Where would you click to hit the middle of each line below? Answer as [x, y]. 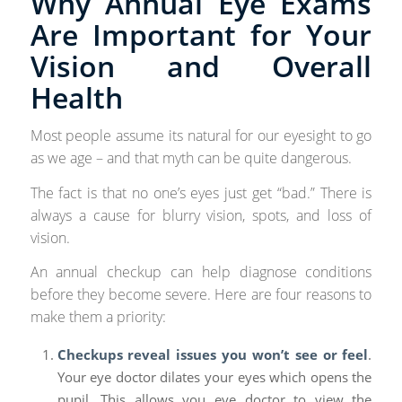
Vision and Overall [201, 66]
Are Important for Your [201, 34]
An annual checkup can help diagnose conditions [201, 272]
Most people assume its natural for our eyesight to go [201, 136]
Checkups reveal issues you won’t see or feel [213, 354]
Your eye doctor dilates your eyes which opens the [214, 376]
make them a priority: [98, 317]
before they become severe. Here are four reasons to [201, 295]
